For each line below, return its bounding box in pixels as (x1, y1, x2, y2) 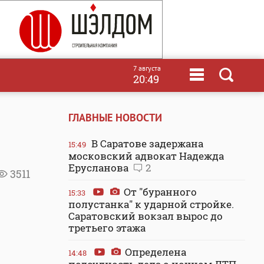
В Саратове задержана (89, 137, 203, 150)
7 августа (133, 64, 161, 72)
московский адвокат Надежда (68, 149, 224, 163)
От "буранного (121, 185, 197, 199)
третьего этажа (68, 221, 146, 235)
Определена (123, 245, 186, 259)
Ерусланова (68, 161, 131, 174)
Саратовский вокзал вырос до (68, 209, 223, 223)
